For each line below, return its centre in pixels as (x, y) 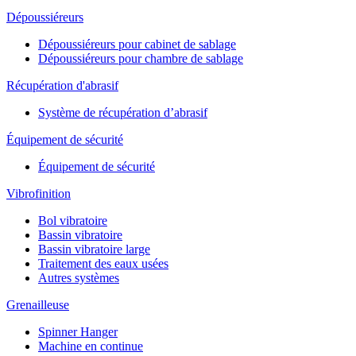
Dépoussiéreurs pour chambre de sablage (141, 58)
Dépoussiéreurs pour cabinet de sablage (137, 44)
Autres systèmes (79, 277)
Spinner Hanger (78, 331)
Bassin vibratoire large (94, 249)
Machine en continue (91, 346)
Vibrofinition (39, 193)
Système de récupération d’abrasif (123, 112)
